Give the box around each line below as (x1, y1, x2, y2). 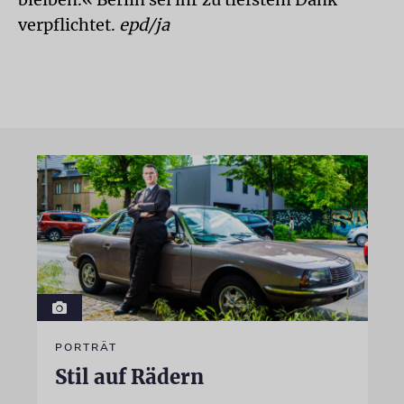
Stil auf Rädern (54, 363, 204, 390)
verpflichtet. (18, 14, 119, 35)
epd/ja (119, 14, 170, 35)
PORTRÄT (54, 339, 117, 354)
